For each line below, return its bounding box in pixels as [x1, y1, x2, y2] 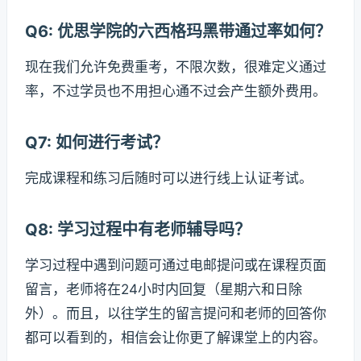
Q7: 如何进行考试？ [25, 133, 168, 153]
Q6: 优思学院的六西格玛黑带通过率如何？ [25, 22, 331, 42]
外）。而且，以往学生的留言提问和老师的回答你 [25, 305, 326, 322]
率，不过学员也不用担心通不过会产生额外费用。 [25, 83, 326, 100]
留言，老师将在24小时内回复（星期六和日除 [25, 281, 302, 298]
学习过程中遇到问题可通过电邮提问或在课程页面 [25, 257, 326, 274]
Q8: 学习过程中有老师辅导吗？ [25, 220, 251, 240]
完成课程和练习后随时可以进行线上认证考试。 [25, 170, 313, 187]
